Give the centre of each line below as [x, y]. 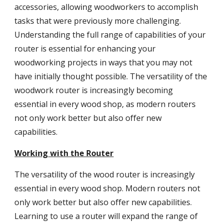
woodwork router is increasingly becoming [94, 90]
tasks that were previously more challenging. [98, 21]
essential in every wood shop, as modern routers [105, 104]
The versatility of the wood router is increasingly [105, 174]
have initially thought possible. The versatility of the [111, 76]
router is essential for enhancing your [85, 49]
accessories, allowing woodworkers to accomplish [107, 7]
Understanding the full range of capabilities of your [110, 35]
